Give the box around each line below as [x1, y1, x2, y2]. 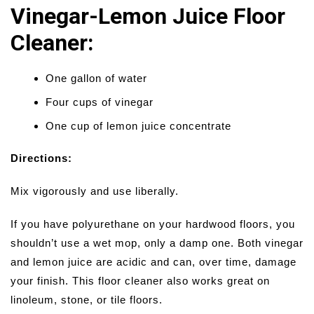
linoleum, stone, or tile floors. [11, 294, 163, 306]
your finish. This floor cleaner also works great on [11, 275, 270, 287]
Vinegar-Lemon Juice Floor [11, 3, 285, 30]
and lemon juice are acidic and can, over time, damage [11, 256, 296, 268]
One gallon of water [46, 72, 147, 85]
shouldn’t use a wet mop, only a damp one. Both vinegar [11, 237, 303, 250]
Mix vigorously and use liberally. [11, 185, 179, 198]
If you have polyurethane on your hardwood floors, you [11, 218, 295, 231]
